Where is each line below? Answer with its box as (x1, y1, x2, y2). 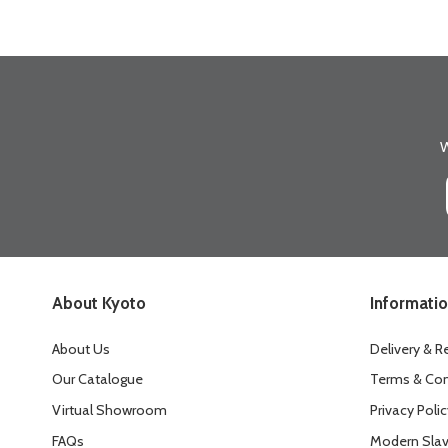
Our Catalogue (52, 370, 143, 389)
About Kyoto (52, 293, 146, 313)
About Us (52, 339, 110, 358)
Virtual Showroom (52, 401, 167, 420)
